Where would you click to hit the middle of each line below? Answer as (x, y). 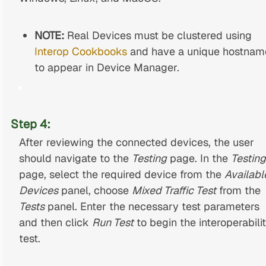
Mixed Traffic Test (174, 190)
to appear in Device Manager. (107, 67)
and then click (55, 222)
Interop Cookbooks (81, 51)
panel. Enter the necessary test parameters (152, 206)
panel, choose (95, 190)
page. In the (199, 158)
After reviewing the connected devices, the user (136, 142)
